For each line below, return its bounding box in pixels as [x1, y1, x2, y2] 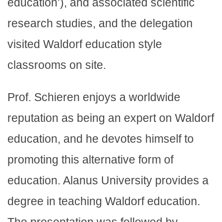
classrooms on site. [7, 58, 106, 72]
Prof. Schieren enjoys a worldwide [7, 91, 180, 104]
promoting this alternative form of [7, 153, 173, 166]
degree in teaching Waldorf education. [7, 195, 200, 208]
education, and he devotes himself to [7, 132, 194, 146]
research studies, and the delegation [7, 17, 193, 30]
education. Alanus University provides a [7, 174, 209, 187]
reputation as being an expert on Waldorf [7, 111, 214, 125]
